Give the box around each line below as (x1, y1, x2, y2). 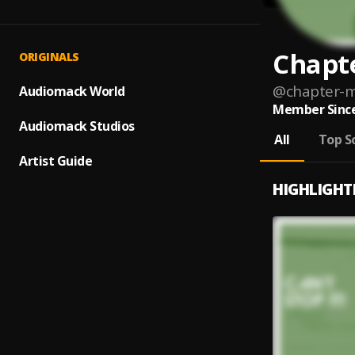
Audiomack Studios (19, 117, 135, 135)
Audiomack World (19, 82, 125, 100)
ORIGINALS (19, 49, 79, 64)
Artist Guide (19, 152, 92, 170)
